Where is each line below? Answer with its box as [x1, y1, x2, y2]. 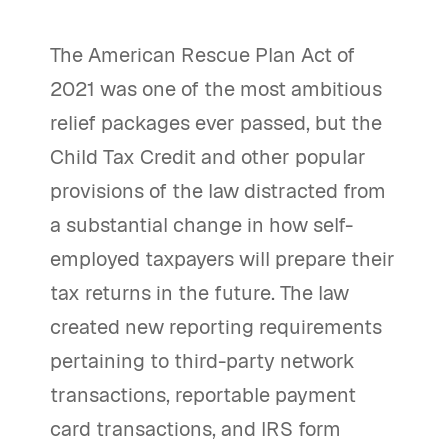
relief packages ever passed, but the [50, 110, 382, 136]
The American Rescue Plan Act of [50, 42, 355, 68]
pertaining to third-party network [50, 348, 355, 374]
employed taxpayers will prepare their [50, 246, 395, 272]
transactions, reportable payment [50, 382, 356, 408]
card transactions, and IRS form [50, 416, 341, 442]
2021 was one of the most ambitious [50, 76, 382, 102]
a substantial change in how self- [50, 212, 353, 238]
